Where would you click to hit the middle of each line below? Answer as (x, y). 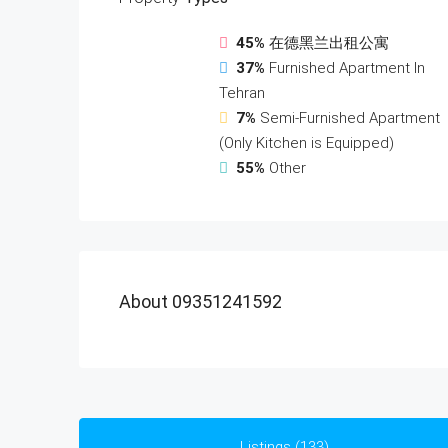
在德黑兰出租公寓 (329, 43)
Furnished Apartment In (347, 68)
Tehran (242, 93)
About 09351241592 (200, 301)
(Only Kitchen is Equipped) (306, 143)
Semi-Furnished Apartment (350, 118)
